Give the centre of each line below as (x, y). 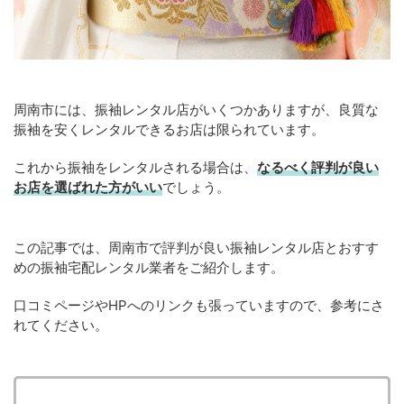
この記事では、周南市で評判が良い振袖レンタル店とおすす (196, 248)
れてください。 (61, 325)
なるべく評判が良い (318, 167)
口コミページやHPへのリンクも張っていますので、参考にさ (199, 305)
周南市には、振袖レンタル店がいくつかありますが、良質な (196, 110)
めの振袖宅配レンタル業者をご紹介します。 (149, 267)
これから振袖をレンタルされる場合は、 (135, 167)
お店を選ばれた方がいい (88, 187)
